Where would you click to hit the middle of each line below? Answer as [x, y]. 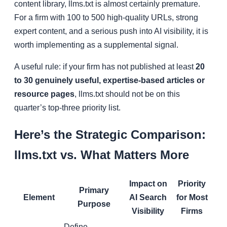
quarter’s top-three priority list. [67, 108]
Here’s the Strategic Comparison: [110, 134]
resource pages [44, 94]
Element [39, 197]
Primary [94, 190]
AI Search [148, 197]
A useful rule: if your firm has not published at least [105, 67]
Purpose [94, 204]
